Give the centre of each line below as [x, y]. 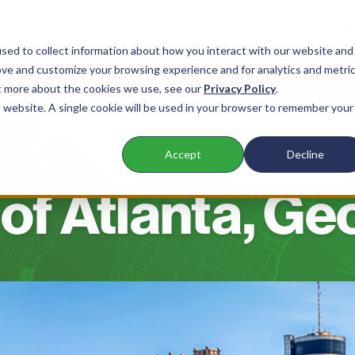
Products [95, 75]
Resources [309, 75]
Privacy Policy [240, 88]
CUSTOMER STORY [177, 161]
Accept [183, 155]
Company [199, 75]
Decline [305, 155]
